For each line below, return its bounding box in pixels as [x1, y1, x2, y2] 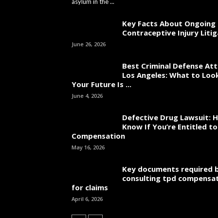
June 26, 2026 [72, 40, 106, 48]
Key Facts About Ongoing [122, 18, 216, 28]
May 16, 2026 [72, 144, 105, 151]
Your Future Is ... [72, 79, 131, 89]
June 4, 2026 [72, 92, 103, 99]
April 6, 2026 [72, 195, 103, 202]
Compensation [72, 131, 125, 141]
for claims [72, 182, 108, 192]
